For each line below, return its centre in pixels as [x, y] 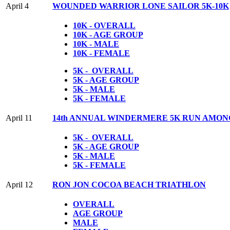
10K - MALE [96, 44]
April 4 [17, 6]
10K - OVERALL [104, 25]
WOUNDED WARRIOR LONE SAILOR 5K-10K [141, 6]
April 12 [19, 184]
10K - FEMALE [101, 53]
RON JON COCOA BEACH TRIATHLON [129, 184]
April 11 [19, 118]
